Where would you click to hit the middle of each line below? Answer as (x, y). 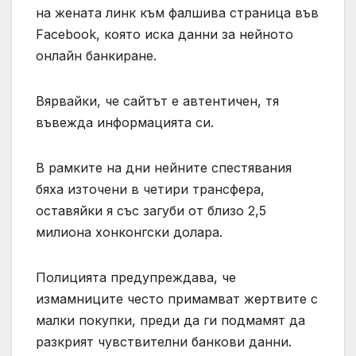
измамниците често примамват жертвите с (177, 299)
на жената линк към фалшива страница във (177, 13)
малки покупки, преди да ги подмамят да (170, 321)
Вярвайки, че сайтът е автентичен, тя (157, 101)
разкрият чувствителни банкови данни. (164, 342)
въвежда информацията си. (125, 123)
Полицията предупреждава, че (136, 278)
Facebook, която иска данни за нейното (164, 35)
